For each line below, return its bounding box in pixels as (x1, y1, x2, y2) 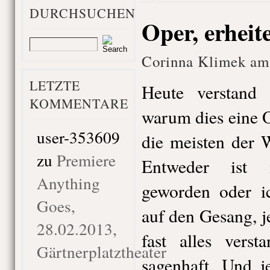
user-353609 (36, 126, 120, 148)
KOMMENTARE (29, 95, 128, 112)
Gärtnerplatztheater (36, 240, 166, 263)
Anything (36, 172, 100, 194)
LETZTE (29, 77, 80, 94)
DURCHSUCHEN (29, 4, 136, 22)
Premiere (56, 149, 116, 171)
